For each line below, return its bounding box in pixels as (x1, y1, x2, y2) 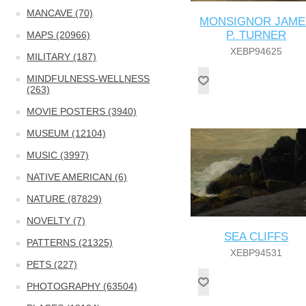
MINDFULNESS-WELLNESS (27, 73, 150, 84)
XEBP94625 (230, 45, 283, 57)
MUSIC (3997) (27, 150, 89, 161)
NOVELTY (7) (27, 215, 86, 226)
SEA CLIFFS (224, 229, 289, 243)
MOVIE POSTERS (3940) (27, 106, 137, 117)
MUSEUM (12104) (27, 128, 107, 139)
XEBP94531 (230, 247, 283, 258)
